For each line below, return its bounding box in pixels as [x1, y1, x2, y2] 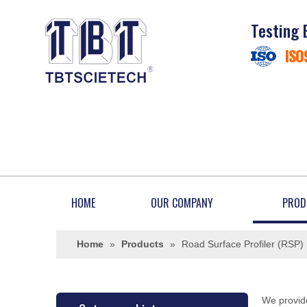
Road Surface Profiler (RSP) [182, 238, 304, 249]
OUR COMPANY [150, 195, 213, 211]
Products [121, 238, 164, 249]
